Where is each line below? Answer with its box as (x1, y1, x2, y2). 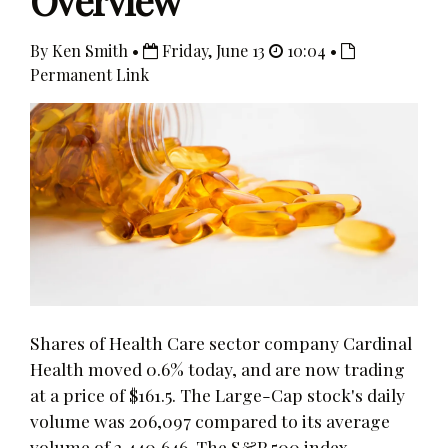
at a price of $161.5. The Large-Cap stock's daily (30, 382, 405, 406)
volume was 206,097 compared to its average (30, 408, 390, 432)
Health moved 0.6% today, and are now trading (30, 356, 405, 380)
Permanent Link (30, 64, 149, 85)
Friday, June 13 (158, 40, 269, 61)
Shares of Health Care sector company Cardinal (30, 330, 412, 354)
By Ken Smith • (30, 40, 143, 61)
